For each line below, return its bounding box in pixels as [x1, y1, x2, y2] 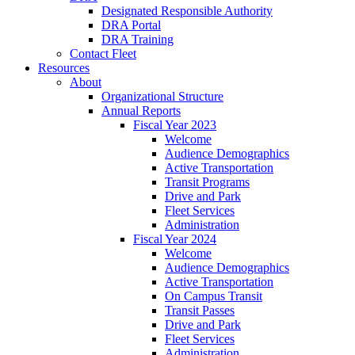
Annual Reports [101, 103, 181, 117]
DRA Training [101, 32, 174, 46]
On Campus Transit [165, 288, 262, 303]
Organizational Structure [101, 89, 223, 103]
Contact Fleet [70, 46, 136, 60]
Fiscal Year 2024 [133, 231, 216, 246]
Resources [38, 60, 90, 74]
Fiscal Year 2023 [133, 117, 216, 132]
